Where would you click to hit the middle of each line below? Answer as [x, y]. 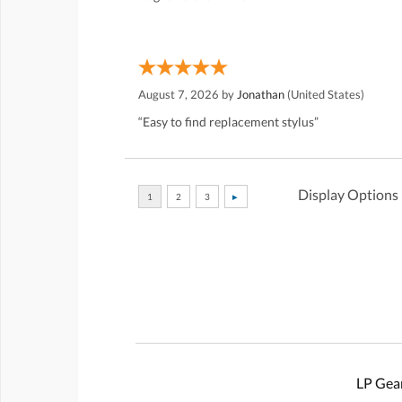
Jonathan [261, 95]
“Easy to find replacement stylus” [228, 122]
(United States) [324, 95]
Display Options [348, 195]
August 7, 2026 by [188, 95]
